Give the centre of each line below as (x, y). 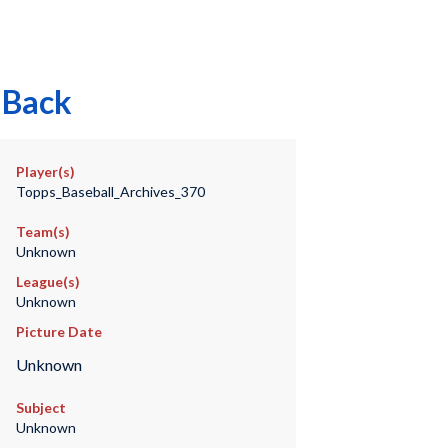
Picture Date (58, 331)
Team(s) (42, 231)
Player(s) (45, 171)
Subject (40, 408)
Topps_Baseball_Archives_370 (110, 191)
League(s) (47, 281)
